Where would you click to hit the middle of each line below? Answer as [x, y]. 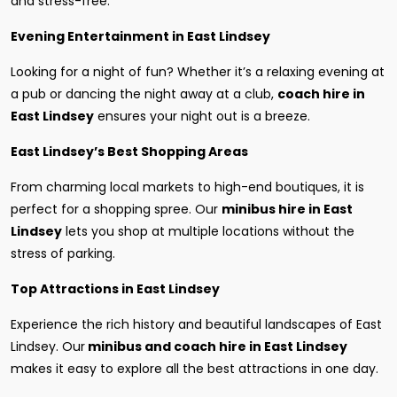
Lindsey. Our [48, 346]
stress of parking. [63, 253]
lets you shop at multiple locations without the [208, 231]
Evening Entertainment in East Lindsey [140, 36]
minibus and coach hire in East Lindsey [216, 346]
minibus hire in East [287, 209]
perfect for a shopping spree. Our [116, 209]
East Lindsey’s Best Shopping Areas [129, 152]
